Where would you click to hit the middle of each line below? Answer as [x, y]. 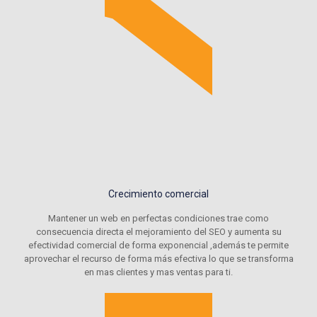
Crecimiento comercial [158, 194]
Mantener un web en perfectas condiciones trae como [158, 219]
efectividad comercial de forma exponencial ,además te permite [158, 246]
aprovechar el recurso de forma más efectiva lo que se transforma [158, 259]
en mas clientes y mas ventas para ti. [158, 272]
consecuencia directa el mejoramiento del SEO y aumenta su [158, 232]
